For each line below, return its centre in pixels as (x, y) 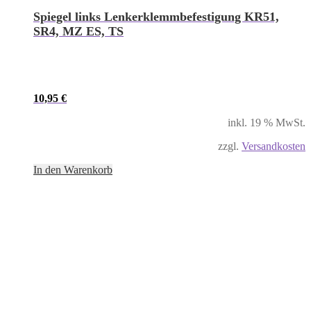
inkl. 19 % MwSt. (267, 122)
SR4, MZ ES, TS (78, 31)
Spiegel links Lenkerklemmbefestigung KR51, (156, 16)
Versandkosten (274, 146)
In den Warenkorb (73, 169)
